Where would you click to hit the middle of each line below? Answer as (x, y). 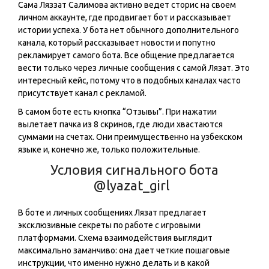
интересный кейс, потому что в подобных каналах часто (129, 81)
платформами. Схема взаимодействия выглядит (115, 238)
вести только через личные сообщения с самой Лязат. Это (134, 68)
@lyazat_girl (131, 186)
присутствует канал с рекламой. (82, 93)
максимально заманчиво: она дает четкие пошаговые (124, 251)
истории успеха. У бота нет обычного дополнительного (128, 30)
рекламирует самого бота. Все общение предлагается (126, 56)
